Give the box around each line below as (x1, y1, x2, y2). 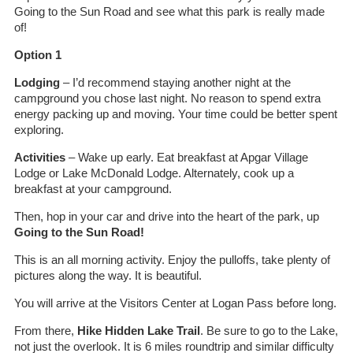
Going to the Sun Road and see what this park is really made (13, 5, 325, 18)
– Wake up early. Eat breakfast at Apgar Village (65, 150, 308, 164)
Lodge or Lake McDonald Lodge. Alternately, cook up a (13, 166, 294, 180)
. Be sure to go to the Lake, (199, 324, 338, 337)
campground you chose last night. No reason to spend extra (13, 91, 321, 105)
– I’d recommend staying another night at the (59, 76, 291, 89)
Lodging (13, 76, 60, 89)
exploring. (13, 123, 64, 136)
